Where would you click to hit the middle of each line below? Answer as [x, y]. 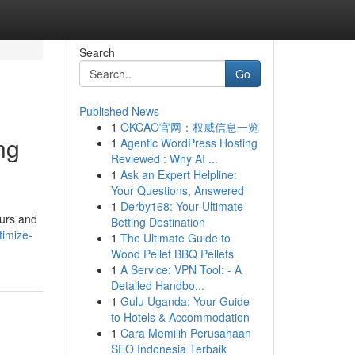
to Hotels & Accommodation [180, 317]
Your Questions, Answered [177, 190]
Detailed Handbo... [157, 285]
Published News [119, 111]
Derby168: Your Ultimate [181, 206]
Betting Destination [158, 222]
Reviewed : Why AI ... [164, 158]
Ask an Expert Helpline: [178, 174]
